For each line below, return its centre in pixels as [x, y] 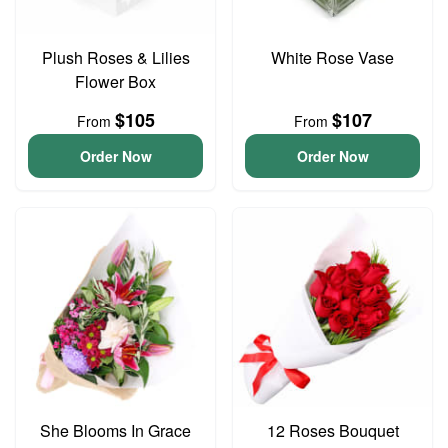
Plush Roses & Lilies [115, 57]
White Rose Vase [332, 57]
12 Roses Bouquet [332, 430]
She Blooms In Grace [115, 430]
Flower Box [115, 81]
